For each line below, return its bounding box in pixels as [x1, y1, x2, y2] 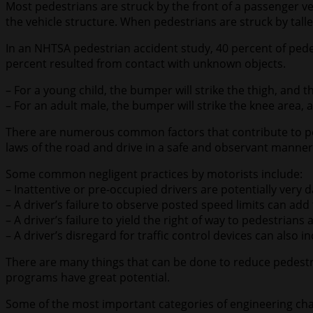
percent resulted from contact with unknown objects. [6, 56, 286, 72]
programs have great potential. [6, 270, 170, 286]
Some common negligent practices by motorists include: [6, 166, 303, 182]
